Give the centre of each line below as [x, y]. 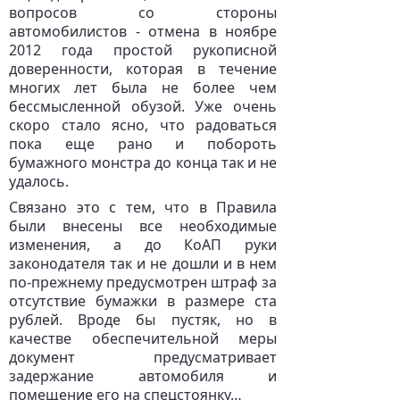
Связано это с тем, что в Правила [143, 207]
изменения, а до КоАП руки [143, 245]
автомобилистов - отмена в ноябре [143, 31]
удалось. [39, 181]
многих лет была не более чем [143, 87]
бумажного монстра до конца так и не [143, 162]
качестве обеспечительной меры [143, 338]
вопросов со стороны [143, 12]
